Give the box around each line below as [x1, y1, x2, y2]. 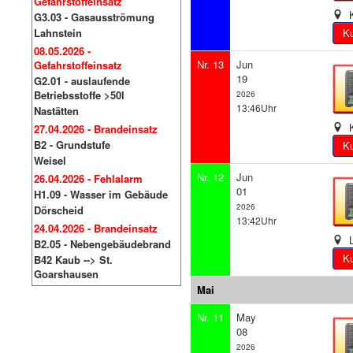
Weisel [34, 153, 66, 168]
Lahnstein [34, 25, 82, 40]
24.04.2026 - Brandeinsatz [34, 221, 158, 236]
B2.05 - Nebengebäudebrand [34, 236, 171, 251]
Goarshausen [34, 266, 98, 281]
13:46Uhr [236, 101, 277, 114]
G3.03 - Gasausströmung [34, 9, 154, 24]
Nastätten [34, 103, 79, 118]
